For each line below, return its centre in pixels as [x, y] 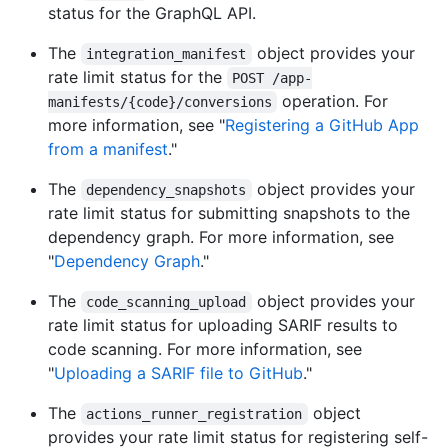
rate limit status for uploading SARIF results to [223, 325]
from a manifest [108, 149]
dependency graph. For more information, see [221, 237]
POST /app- [272, 78]
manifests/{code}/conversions [160, 102]
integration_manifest [166, 54]
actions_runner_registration [194, 414]
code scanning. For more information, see [205, 349]
